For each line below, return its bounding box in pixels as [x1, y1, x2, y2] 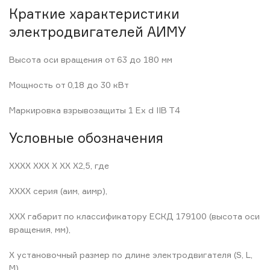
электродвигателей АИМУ [9, 24, 186, 40]
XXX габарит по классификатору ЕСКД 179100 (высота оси [9, 211, 260, 221]
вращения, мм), [9, 224, 71, 234]
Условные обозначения [9, 130, 163, 146]
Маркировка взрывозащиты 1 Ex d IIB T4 [9, 105, 180, 115]
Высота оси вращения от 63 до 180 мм [9, 54, 172, 64]
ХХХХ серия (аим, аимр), [9, 186, 107, 196]
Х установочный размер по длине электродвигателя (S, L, [9, 250, 253, 260]
